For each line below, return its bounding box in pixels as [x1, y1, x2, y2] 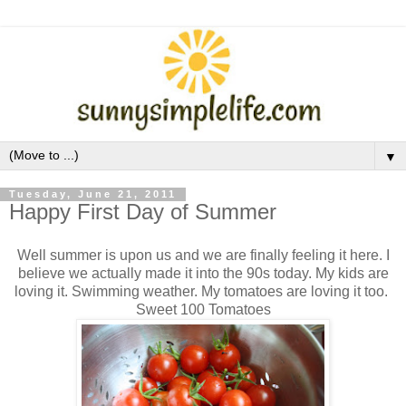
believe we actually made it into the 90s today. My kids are [17, 266, 389, 282]
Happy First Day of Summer [9, 199, 276, 225]
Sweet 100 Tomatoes [135, 302, 271, 318]
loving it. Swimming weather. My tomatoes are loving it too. [14, 284, 391, 300]
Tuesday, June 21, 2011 [9, 188, 177, 200]
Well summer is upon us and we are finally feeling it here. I [16, 247, 390, 264]
